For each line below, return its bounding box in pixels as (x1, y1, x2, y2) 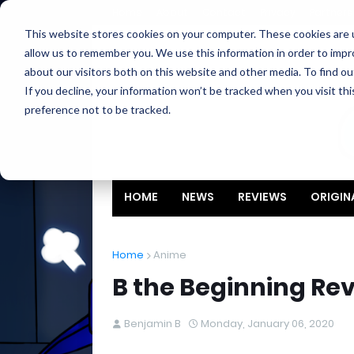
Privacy (260, 6, 296, 19)
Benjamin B (124, 316, 181, 331)
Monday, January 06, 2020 (201, 316, 334, 331)
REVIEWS (238, 189, 287, 205)
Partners (310, 6, 352, 19)
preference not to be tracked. (24, 102, 171, 116)
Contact (202, 6, 246, 19)
